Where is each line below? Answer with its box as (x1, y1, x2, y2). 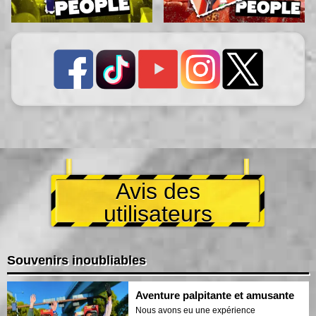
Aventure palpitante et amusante (135, 288, 294, 301)
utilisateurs (104, 200, 212, 226)
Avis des (116, 178, 200, 204)
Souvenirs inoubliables (7, 253, 146, 267)
